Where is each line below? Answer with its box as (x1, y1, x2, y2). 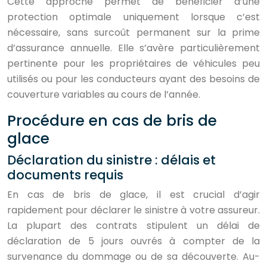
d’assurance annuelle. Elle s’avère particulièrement (7, 41, 260, 55)
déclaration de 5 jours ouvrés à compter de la (7, 234, 260, 248)
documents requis (7, 166, 123, 184)
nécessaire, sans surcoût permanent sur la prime (7, 26, 260, 39)
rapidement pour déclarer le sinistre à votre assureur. (7, 203, 260, 217)
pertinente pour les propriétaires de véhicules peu (7, 57, 260, 70)
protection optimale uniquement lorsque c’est (7, 10, 260, 24)
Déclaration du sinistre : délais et (7, 151, 216, 169)
